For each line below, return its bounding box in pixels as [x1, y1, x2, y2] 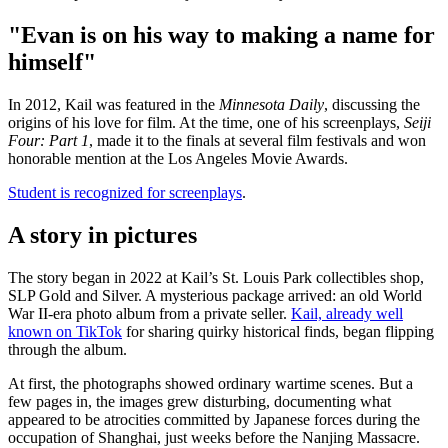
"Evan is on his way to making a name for [8, 22, 435, 49]
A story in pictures [8, 222, 197, 249]
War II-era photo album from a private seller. [8, 305, 291, 323]
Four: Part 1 [8, 132, 89, 150]
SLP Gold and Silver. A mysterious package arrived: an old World [8, 287, 422, 305]
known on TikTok [8, 323, 122, 341]
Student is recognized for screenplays [8, 184, 242, 202]
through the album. [8, 341, 131, 359]
